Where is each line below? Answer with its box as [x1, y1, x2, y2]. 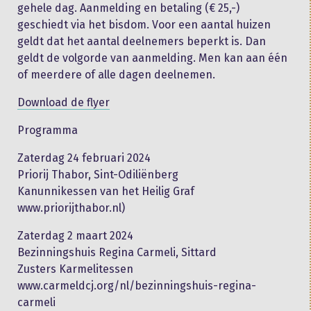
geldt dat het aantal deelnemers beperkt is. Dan [17, 34, 266, 48]
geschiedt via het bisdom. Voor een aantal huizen [17, 17, 271, 31]
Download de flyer [17, 95, 110, 109]
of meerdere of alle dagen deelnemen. [17, 67, 215, 81]
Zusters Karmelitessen [17, 262, 133, 276]
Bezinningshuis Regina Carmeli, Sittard [17, 245, 217, 259]
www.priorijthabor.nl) [17, 201, 125, 215]
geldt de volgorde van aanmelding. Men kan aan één [17, 51, 287, 65]
